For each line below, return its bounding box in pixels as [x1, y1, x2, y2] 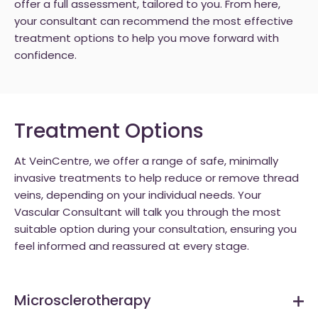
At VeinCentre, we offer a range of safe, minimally [14, 157, 278, 168]
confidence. [14, 51, 77, 62]
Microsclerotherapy [14, 294, 151, 309]
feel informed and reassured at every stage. [14, 242, 249, 253]
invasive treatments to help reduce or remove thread [14, 174, 299, 185]
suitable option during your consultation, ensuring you [14, 225, 297, 236]
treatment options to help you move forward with [14, 34, 279, 45]
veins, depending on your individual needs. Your [14, 191, 261, 202]
